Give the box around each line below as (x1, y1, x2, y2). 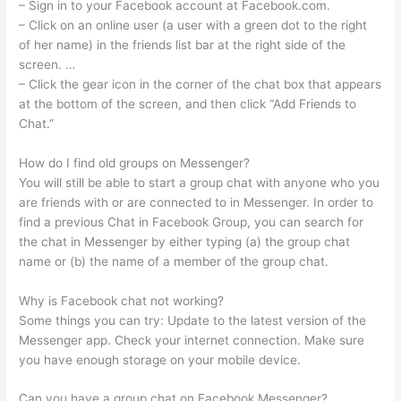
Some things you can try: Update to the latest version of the (19, 312, 367, 328)
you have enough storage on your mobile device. (19, 352, 302, 367)
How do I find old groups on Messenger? (19, 155, 251, 170)
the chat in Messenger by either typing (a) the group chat (19, 234, 351, 249)
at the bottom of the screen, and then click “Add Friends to (19, 96, 357, 111)
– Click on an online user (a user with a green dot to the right (19, 17, 368, 32)
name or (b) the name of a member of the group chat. (19, 253, 329, 269)
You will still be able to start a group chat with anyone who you (19, 175, 380, 190)
